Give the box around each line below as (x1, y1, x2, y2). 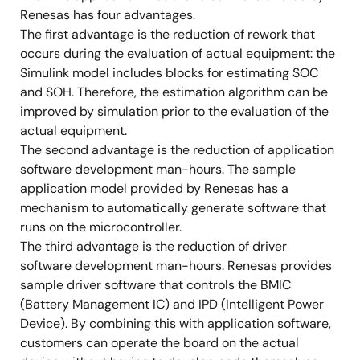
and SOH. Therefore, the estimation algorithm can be (20, 84, 328, 100)
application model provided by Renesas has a (20, 180, 288, 197)
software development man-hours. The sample (20, 161, 296, 178)
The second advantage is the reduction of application (20, 141, 334, 158)
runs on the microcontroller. (20, 219, 182, 235)
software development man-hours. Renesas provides (20, 257, 332, 274)
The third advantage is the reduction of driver (20, 238, 287, 255)
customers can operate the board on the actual (20, 334, 299, 351)
